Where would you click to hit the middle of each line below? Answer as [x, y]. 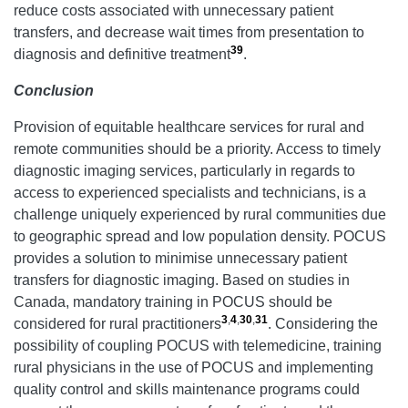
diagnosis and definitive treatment [122, 54]
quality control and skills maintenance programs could [187, 389]
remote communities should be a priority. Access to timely [197, 148]
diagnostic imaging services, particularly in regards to [184, 170]
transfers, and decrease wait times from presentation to [189, 32]
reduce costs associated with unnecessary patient [173, 10]
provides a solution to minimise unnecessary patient [180, 258]
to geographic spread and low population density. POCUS [200, 236]
